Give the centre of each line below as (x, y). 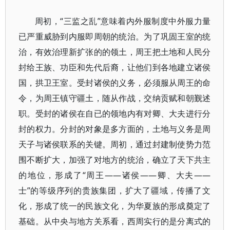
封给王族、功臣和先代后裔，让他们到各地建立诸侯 (115, 67)
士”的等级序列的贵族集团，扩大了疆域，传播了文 (115, 190)
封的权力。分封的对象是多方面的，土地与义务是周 (115, 129)
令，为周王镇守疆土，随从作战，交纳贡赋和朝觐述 (115, 98)
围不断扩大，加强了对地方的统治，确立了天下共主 (115, 160)
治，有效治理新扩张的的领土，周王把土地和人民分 (115, 52)
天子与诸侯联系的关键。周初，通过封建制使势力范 (115, 144)
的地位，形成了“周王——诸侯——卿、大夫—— (115, 175)
